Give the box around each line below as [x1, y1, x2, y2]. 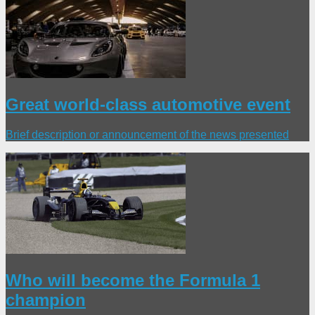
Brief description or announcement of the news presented [6, 129, 289, 141]
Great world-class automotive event [6, 95, 290, 115]
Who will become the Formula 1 [6, 271, 260, 290]
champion [6, 290, 86, 310]
